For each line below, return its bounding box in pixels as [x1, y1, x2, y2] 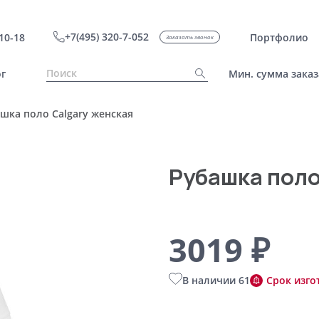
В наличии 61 [182, 273, 250, 287]
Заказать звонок [165, 33, 214, 41]
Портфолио [249, 30, 308, 44]
